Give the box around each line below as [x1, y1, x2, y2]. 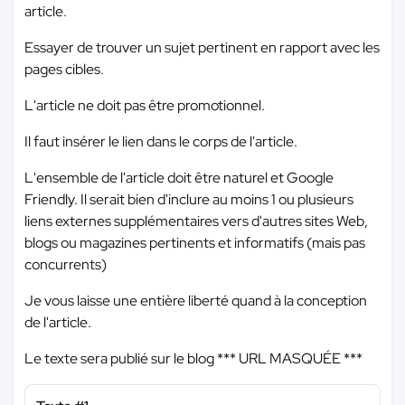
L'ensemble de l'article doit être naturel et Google [24, 168, 334, 187]
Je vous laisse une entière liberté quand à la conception [24, 291, 367, 310]
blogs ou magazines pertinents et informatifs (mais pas [24, 233, 365, 252]
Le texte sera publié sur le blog [24, 349, 217, 368]
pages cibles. [24, 60, 104, 79]
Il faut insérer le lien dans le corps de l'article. [24, 132, 297, 151]
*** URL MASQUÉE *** [217, 349, 363, 368]
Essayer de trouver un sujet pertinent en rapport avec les [24, 38, 380, 57]
